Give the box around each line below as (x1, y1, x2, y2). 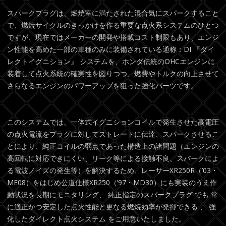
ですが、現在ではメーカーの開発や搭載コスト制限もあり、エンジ (7, 32, 219, 42)
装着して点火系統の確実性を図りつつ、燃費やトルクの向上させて (7, 69, 219, 79)
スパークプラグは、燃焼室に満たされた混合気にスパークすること (7, 8, 219, 18)
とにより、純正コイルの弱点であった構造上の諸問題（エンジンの (7, 141, 219, 151)
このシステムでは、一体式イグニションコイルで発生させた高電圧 (7, 117, 219, 127)
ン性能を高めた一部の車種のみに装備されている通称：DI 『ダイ (7, 44, 214, 54)
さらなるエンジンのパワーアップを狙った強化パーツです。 (7, 81, 198, 91)
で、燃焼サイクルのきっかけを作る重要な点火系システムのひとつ (7, 20, 219, 30)
